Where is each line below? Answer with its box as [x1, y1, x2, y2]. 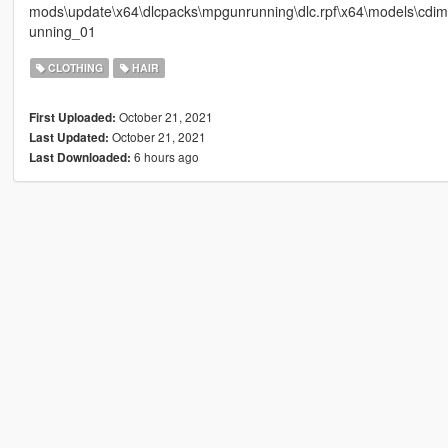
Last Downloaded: [28, 148, 131, 166]
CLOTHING [45, 59, 104, 75]
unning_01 [28, 20, 96, 41]
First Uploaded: [28, 108, 116, 126]
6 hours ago [130, 147, 199, 165]
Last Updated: [28, 128, 109, 146]
